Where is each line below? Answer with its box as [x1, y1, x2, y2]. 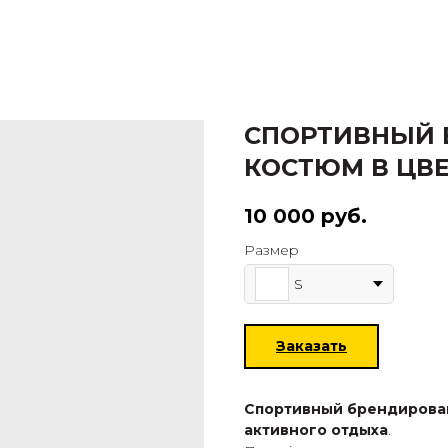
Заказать [276, 337, 347, 356]
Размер [244, 241, 299, 260]
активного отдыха [244, 421, 388, 440]
